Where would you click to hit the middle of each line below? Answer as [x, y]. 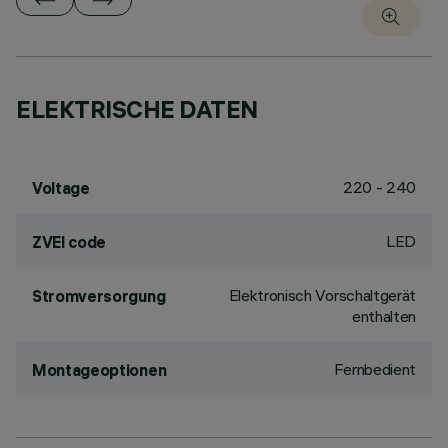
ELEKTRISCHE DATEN [137, 109]
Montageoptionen [99, 370]
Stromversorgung [99, 296]
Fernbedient [374, 369]
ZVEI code [69, 242]
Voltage [61, 188]
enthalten [383, 316]
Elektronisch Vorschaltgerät [322, 295]
